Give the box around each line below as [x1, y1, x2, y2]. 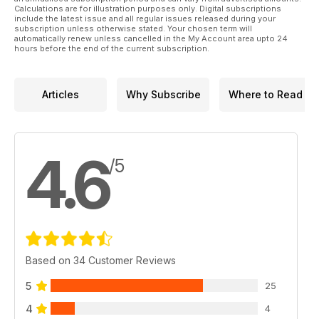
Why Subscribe [125, 88, 201, 101]
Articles [42, 88, 79, 101]
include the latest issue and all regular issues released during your [14, 13, 276, 23]
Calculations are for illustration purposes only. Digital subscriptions [14, 3, 281, 14]
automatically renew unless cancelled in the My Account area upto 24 [14, 33, 288, 43]
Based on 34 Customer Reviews [26, 253, 176, 266]
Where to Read [229, 88, 303, 101]
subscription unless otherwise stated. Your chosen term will [14, 23, 252, 33]
